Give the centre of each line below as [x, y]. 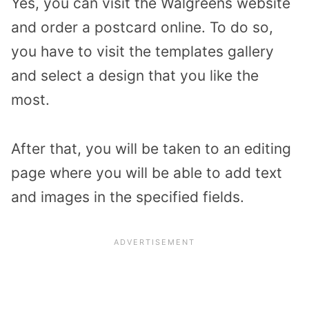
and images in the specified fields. [130, 197]
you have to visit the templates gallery [142, 52]
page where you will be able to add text [147, 173]
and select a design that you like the [135, 76]
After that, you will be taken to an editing [151, 149]
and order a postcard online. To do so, [142, 28]
